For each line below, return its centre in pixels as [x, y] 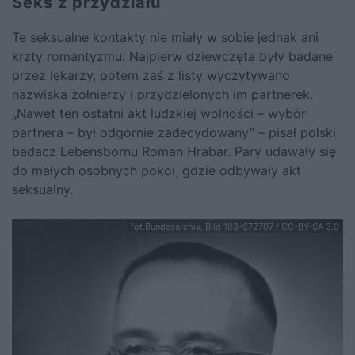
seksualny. [42, 189]
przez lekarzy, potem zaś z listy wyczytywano [151, 75]
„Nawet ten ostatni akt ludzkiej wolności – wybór [159, 113]
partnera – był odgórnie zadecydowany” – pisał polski [174, 132]
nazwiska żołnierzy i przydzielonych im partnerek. [162, 94]
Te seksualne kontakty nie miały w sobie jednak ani [165, 37]
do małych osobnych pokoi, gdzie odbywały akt [157, 170]
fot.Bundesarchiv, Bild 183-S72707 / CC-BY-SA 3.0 [235, 226]
